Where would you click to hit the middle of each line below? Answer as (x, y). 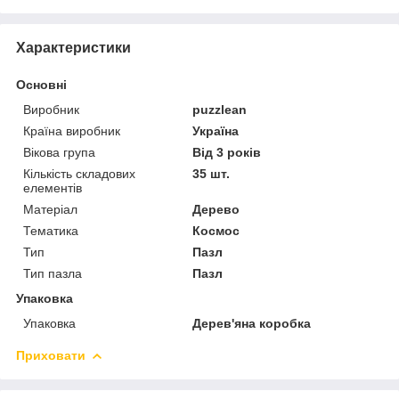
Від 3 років (227, 152)
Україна (216, 130)
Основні (41, 84)
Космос (216, 230)
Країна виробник (72, 130)
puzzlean (220, 109)
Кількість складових (79, 173)
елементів (53, 187)
